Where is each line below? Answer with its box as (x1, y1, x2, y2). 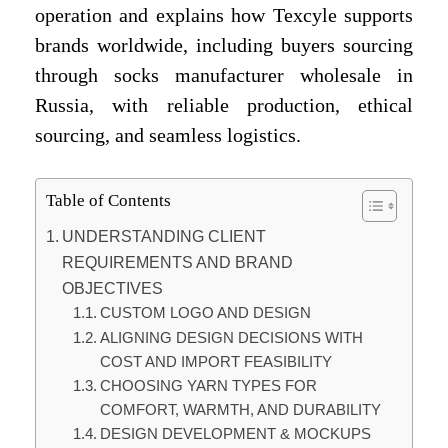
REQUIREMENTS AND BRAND (62, 253, 294, 272)
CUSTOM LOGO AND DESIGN (100, 304, 312, 322)
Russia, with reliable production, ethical (35, 93, 413, 116)
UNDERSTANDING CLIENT (62, 227, 267, 246)
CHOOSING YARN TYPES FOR (100, 377, 318, 395)
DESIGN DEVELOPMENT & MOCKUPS (100, 425, 372, 443)
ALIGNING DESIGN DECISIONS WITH (100, 329, 364, 347)
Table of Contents (46, 191, 171, 211)
